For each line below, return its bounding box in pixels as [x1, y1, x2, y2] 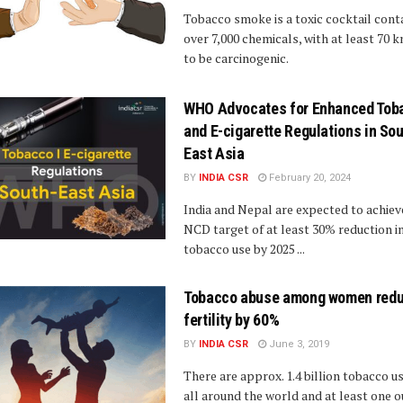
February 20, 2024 [266, 172, 351, 184]
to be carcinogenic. [184, 49, 289, 67]
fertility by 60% [184, 310, 280, 330]
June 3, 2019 [266, 338, 329, 351]
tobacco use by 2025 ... [184, 240, 305, 258]
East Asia [184, 144, 245, 164]
